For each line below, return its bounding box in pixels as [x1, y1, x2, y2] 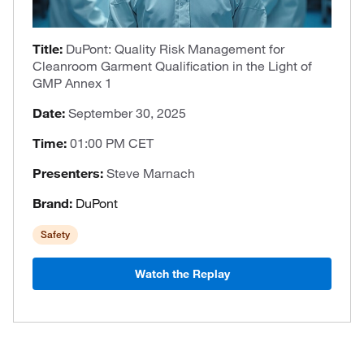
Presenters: [32, 165, 106, 181]
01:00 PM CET [70, 135, 154, 151]
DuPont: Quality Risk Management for [66, 41, 284, 57]
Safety [41, 228, 70, 240]
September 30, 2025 [68, 105, 186, 121]
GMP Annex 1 [32, 75, 112, 91]
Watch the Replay [134, 266, 230, 281]
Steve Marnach [106, 165, 195, 181]
